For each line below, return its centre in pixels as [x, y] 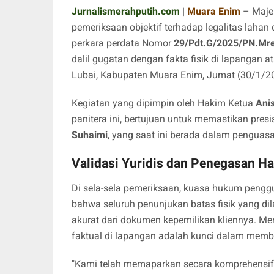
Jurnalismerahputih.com [126, 12]
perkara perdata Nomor [123, 43]
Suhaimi [90, 135]
